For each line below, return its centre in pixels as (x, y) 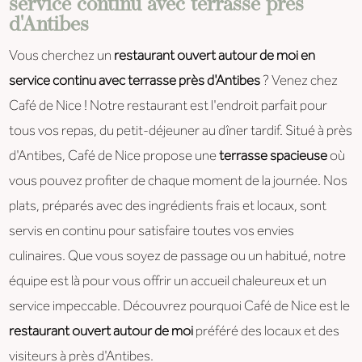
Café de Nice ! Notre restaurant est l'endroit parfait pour (168, 107)
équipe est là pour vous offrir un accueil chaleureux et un (168, 282)
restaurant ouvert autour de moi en (215, 57)
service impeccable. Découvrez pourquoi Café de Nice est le (180, 307)
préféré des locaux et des (267, 332)
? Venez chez (299, 82)
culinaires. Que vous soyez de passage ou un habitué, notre (178, 257)
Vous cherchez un (62, 57)
